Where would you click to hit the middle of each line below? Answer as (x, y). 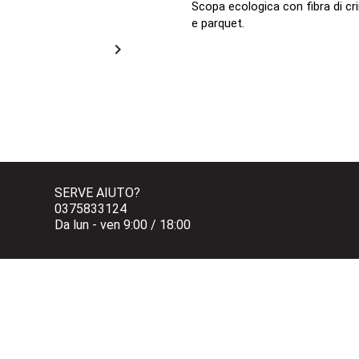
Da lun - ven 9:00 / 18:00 (122, 225)
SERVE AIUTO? (97, 193)
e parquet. (220, 24)
